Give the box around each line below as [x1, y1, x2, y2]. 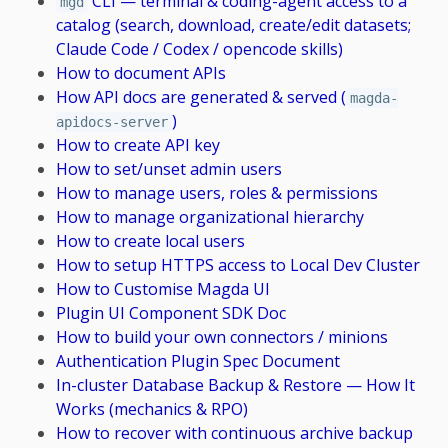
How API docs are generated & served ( [56, 85, 346, 108]
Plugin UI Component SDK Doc [56, 301, 286, 324]
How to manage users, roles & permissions [56, 181, 378, 204]
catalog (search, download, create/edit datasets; [56, 13, 411, 36]
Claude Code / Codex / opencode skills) [56, 37, 343, 60]
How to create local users [56, 229, 245, 252]
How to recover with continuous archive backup [56, 421, 413, 444]
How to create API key [56, 133, 220, 156]
